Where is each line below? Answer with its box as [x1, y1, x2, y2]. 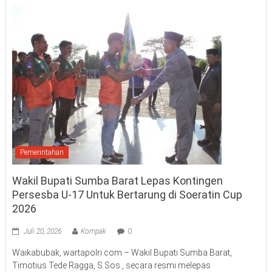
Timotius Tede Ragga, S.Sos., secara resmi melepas [12, 260, 211, 271]
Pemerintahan [19, 148, 64, 157]
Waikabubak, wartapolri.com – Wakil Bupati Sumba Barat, [12, 248, 232, 258]
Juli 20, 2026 [23, 227, 61, 236]
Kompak [80, 227, 106, 236]
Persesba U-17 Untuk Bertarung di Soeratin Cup [12, 188, 242, 202]
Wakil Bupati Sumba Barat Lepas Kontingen [12, 174, 223, 188]
